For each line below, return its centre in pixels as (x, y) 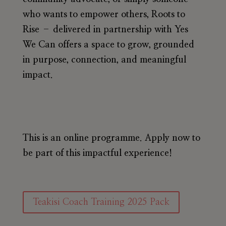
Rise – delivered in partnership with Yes (105, 30)
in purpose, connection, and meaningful (104, 60)
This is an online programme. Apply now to (111, 138)
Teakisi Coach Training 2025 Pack (101, 203)
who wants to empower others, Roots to (104, 14)
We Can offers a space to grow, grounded (108, 45)
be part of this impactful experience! (97, 153)
